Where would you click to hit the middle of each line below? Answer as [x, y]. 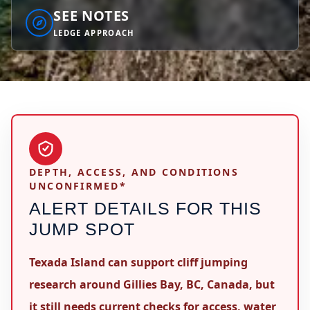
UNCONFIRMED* [78, 186]
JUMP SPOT [82, 229]
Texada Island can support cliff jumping [138, 262]
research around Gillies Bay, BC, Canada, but [152, 284]
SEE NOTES [92, 16]
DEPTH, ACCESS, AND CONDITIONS [134, 172]
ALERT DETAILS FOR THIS [145, 209]
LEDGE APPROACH [94, 33]
